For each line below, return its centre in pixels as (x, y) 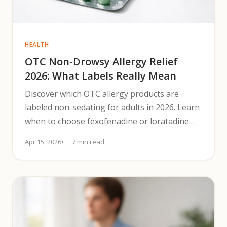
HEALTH (37, 44)
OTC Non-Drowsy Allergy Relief (101, 62)
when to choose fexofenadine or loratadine (107, 121)
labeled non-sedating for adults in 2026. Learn (112, 107)
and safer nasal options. (70, 135)
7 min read (88, 142)
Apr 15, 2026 (43, 142)
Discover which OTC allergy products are (102, 94)
